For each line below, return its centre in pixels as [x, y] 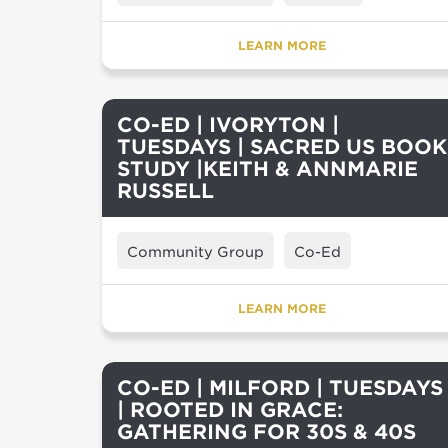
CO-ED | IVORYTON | [228, 125]
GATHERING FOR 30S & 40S [266, 432]
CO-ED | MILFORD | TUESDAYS [280, 388]
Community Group [195, 252]
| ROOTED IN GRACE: [230, 410]
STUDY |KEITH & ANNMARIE [267, 169]
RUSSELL [165, 191]
